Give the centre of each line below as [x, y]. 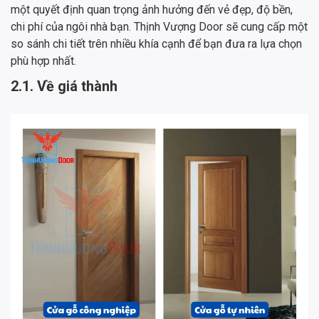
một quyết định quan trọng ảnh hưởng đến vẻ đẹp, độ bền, [152, 10]
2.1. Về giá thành [64, 87]
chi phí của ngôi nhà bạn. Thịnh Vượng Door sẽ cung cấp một [159, 27]
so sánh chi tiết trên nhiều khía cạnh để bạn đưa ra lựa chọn [156, 44]
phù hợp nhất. [43, 61]
